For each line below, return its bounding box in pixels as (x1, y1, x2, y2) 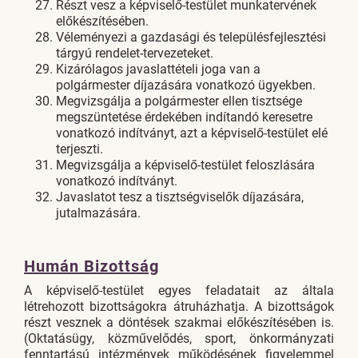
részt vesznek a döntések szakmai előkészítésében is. (24, 315, 334, 330)
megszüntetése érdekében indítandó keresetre (56, 109, 312, 125)
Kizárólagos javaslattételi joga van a (56, 62, 261, 77)
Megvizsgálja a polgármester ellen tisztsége (56, 93, 302, 109)
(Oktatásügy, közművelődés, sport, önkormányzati (24, 331, 334, 346)
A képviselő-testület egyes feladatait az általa (24, 283, 334, 298)
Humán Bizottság (24, 257, 159, 276)
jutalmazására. (56, 205, 141, 221)
